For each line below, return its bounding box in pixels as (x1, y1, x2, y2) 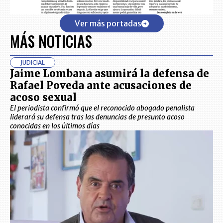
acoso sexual (10, 91, 77, 104)
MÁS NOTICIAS (10, 30, 92, 53)
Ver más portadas (74, 18, 141, 29)
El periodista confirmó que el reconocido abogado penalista (10, 104, 195, 113)
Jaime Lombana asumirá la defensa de (10, 67, 209, 80)
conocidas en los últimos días (10, 121, 100, 131)
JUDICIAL (20, 59, 45, 67)
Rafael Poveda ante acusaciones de (10, 79, 192, 92)
